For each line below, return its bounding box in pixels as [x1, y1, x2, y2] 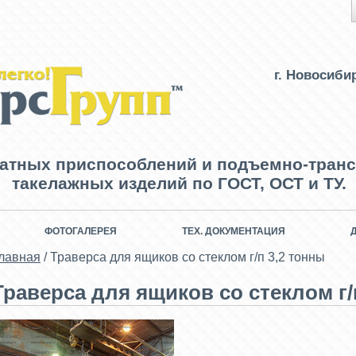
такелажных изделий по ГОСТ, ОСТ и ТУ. [12, 174, 346, 192]
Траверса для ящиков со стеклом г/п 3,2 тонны [50, 250, 325, 264]
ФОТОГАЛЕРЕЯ [44, 226, 117, 237]
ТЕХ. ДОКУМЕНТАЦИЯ [182, 226, 285, 237]
